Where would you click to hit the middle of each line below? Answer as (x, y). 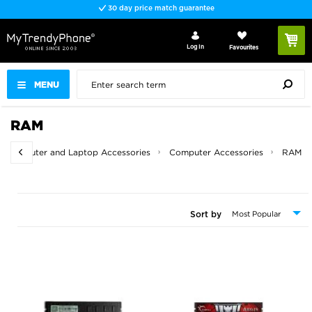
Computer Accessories (216, 152)
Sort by (206, 214)
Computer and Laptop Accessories (78, 152)
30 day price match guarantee (160, 8)
